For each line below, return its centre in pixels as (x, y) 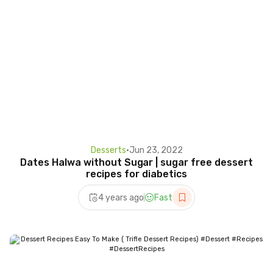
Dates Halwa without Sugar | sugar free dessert (136, 163)
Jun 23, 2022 (156, 151)
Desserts (108, 151)
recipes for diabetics (136, 174)
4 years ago (121, 197)
